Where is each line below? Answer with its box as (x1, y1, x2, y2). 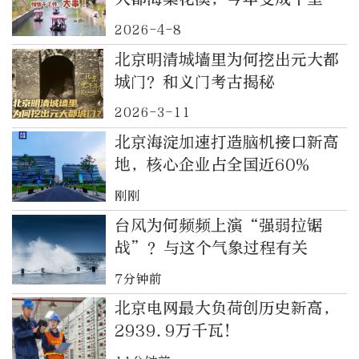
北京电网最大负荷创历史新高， (114, 299, 339, 318)
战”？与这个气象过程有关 (114, 238, 308, 257)
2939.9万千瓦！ (114, 321, 240, 341)
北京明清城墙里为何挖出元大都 (114, 50, 339, 69)
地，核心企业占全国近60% (114, 155, 310, 175)
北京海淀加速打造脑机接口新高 (114, 133, 339, 152)
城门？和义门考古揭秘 (114, 72, 275, 91)
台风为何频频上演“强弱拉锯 (114, 216, 323, 235)
